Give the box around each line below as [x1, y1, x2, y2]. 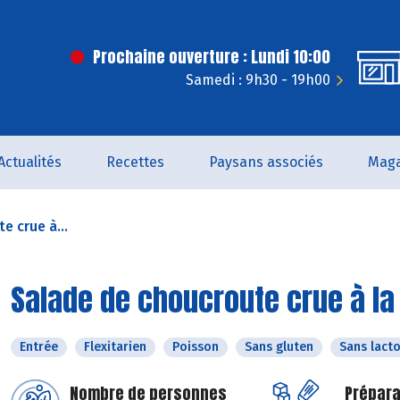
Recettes [106, 154, 164, 171]
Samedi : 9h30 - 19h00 [186, 71, 330, 88]
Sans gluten [245, 339, 313, 354]
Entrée [20, 339, 58, 354]
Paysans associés [209, 154, 323, 171]
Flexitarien [84, 339, 146, 354]
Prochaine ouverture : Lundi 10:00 [93, 45, 330, 69]
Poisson [172, 339, 219, 354]
